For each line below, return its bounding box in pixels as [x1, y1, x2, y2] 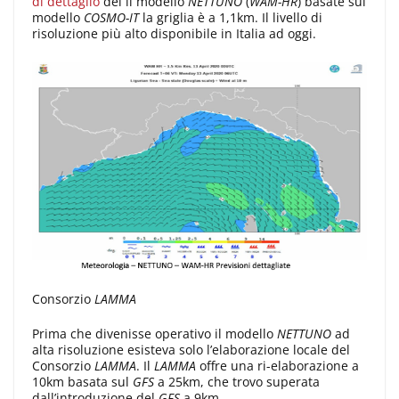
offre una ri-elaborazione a [196, 356, 359, 374]
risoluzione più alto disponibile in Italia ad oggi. [32, 25, 316, 43]
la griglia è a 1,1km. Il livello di [139, 9, 322, 27]
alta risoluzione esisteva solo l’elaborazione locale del [32, 340, 350, 358]
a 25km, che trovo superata [154, 372, 320, 390]
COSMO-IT [84, 9, 139, 27]
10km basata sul [32, 372, 133, 390]
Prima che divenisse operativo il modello [32, 324, 277, 342]
